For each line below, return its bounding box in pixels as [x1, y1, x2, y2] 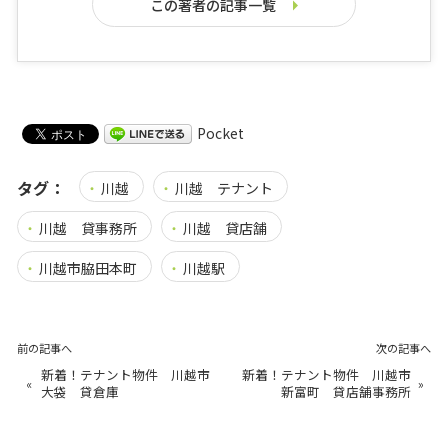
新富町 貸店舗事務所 [281, 382, 412, 402]
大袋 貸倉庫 [40, 382, 119, 402]
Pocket [196, 123, 244, 144]
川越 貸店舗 [182, 218, 267, 239]
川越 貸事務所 [38, 218, 137, 239]
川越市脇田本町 [38, 257, 137, 278]
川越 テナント [174, 178, 273, 199]
